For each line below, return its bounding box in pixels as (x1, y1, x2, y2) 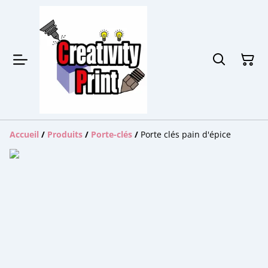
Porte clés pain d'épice (141, 129, 231, 140)
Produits (47, 129, 83, 140)
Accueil (10, 129, 39, 140)
